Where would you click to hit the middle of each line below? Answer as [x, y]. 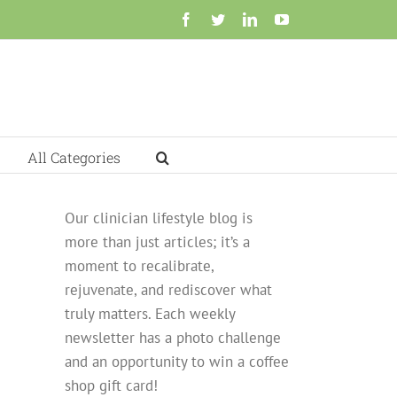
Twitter [244, 19]
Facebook [220, 19]
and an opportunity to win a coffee [177, 362]
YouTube [314, 19]
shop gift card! [111, 385]
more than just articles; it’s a [157, 242]
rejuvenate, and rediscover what [168, 290]
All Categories [74, 157]
